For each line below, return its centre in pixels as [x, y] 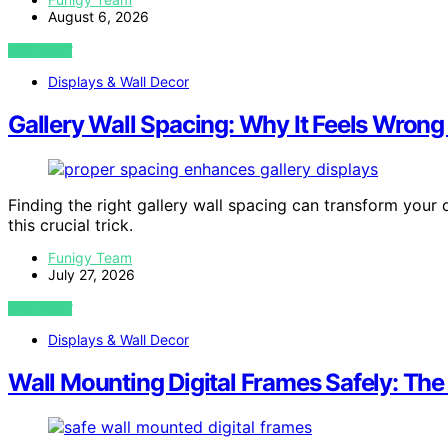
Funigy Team [90, 257]
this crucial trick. [70, 224]
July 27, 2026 [91, 274]
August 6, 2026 [98, 16]
